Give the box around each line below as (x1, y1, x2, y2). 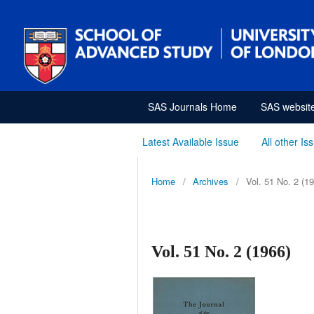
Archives (193, 174, 228, 188)
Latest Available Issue (142, 134, 240, 149)
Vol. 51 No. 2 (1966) (151, 242, 291, 261)
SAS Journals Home (148, 99, 237, 114)
